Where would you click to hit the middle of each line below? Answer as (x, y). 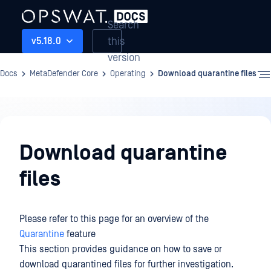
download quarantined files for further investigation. (126, 264)
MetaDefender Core (64, 74)
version (124, 57)
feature (80, 234)
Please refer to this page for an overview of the (114, 219)
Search (123, 25)
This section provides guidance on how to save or (121, 249)
